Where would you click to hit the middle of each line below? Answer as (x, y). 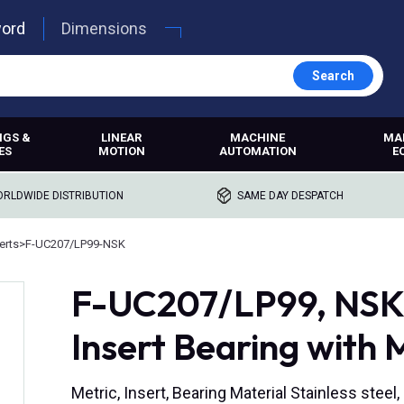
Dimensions (104, 28)
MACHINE (258, 138)
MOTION (121, 151)
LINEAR (122, 138)
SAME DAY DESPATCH (291, 196)
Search (333, 76)
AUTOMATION (257, 151)
